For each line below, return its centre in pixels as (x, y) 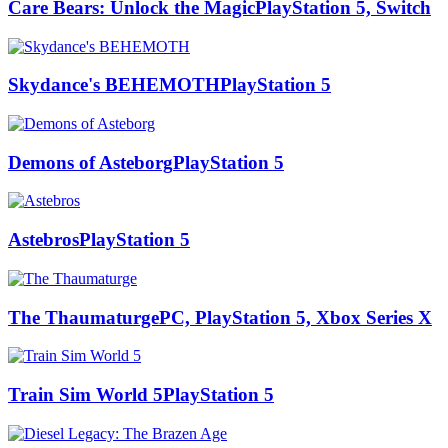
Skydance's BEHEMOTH (114, 85)
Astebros (43, 240)
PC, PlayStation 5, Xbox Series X (295, 317)
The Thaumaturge (83, 317)
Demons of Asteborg (90, 162)
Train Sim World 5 (85, 395)
